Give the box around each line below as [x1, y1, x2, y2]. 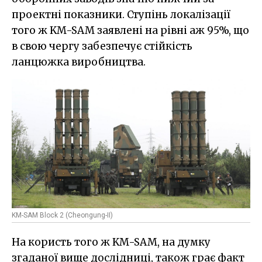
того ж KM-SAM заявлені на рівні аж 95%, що [12, 24, 249, 37]
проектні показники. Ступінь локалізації [12, 8, 230, 22]
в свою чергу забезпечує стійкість [12, 40, 192, 53]
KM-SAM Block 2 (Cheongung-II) [12, 211, 113, 220]
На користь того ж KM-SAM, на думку [12, 236, 211, 249]
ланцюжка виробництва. [12, 56, 146, 69]
